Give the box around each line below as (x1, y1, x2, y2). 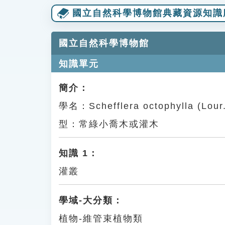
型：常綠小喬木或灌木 (59, 119, 159, 129)
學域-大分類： (59, 195, 123, 205)
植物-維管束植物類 (59, 213, 143, 223)
